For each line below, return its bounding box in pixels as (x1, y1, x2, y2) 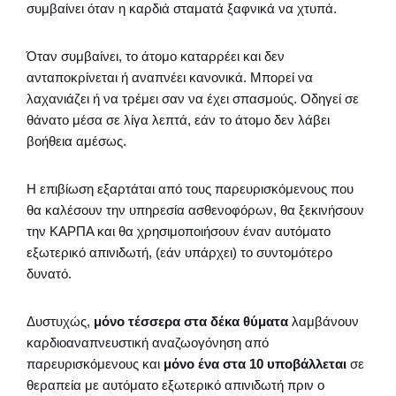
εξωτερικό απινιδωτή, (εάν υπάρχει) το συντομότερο (27, 244, 332, 260)
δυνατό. (27, 265, 72, 281)
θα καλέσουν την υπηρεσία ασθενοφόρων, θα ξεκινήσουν (27, 202, 364, 217)
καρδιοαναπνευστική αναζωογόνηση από (27, 334, 269, 350)
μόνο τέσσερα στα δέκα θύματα (94, 313, 288, 329)
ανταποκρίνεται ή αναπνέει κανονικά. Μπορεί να (27, 69, 313, 85)
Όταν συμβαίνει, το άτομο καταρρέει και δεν (27, 48, 285, 64)
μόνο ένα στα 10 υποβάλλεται (164, 355, 346, 371)
